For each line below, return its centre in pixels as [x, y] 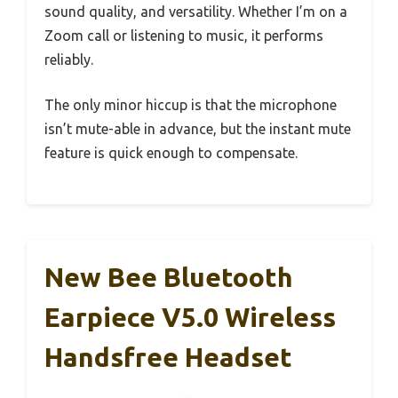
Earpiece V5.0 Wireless [190, 318]
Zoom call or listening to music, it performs [184, 36]
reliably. [69, 60]
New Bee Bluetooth [169, 278]
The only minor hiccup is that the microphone [191, 105]
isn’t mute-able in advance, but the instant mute [198, 129]
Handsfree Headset [168, 358]
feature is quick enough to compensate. [171, 153]
